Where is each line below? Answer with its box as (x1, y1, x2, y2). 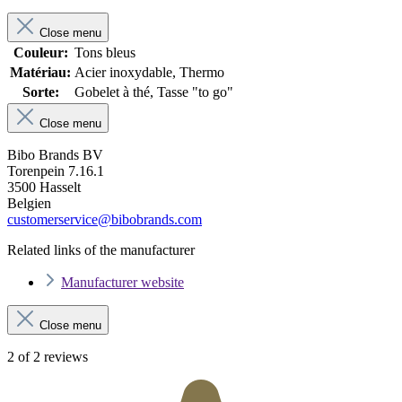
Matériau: (10, 64, 71, 80)
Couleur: (13, 44, 68, 60)
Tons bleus (74, 44, 135, 60)
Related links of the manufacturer (7, 241, 195, 258)
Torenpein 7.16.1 (7, 162, 104, 179)
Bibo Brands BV (7, 146, 103, 162)
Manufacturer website (61, 274, 184, 290)
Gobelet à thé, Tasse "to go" (74, 83, 233, 100)
